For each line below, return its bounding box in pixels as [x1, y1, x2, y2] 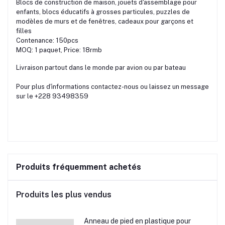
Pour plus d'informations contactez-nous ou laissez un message [16, 82, 209, 90]
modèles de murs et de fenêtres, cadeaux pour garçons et [16, 17, 193, 25]
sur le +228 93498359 [16, 92, 88, 100]
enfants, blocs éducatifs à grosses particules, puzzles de [16, 8, 190, 16]
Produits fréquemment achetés [16, 162, 141, 172]
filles [16, 27, 32, 35]
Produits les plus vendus [16, 189, 111, 199]
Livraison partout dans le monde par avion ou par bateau [16, 63, 186, 71]
